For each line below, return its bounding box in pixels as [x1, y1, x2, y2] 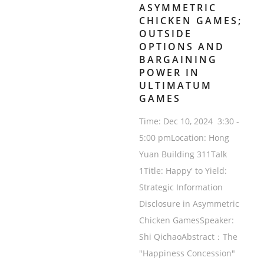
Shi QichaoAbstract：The [138, 231, 237, 243]
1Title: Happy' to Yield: [138, 165, 227, 177]
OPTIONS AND [138, 40, 225, 54]
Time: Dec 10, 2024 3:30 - [138, 115, 239, 127]
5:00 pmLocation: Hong [138, 132, 229, 144]
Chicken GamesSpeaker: [138, 214, 234, 226]
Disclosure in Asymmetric [138, 198, 239, 210]
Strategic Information [138, 181, 223, 193]
